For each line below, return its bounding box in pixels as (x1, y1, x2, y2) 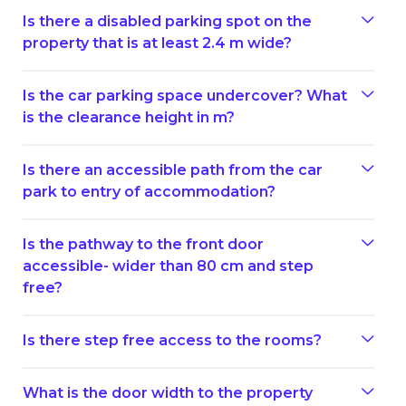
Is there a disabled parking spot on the (23, 12, 312, 30)
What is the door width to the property (23, 383, 313, 401)
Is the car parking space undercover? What (23, 86, 347, 104)
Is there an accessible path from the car (23, 160, 323, 179)
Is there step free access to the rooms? (23, 331, 322, 349)
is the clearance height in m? (23, 108, 235, 126)
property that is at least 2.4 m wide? (23, 34, 292, 52)
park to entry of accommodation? (23, 182, 275, 200)
